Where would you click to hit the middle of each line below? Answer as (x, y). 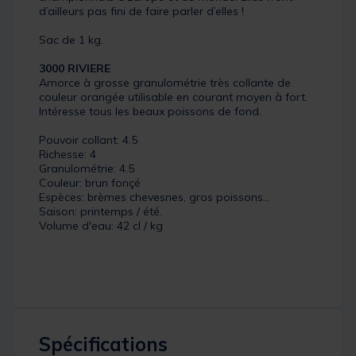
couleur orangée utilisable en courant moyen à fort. (173, 97)
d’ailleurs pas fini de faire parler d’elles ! (141, 11)
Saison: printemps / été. (101, 211)
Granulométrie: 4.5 (87, 168)
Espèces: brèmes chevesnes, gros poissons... (155, 197)
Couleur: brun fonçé (90, 182)
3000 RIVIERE (75, 68)
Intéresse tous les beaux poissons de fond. (150, 111)
